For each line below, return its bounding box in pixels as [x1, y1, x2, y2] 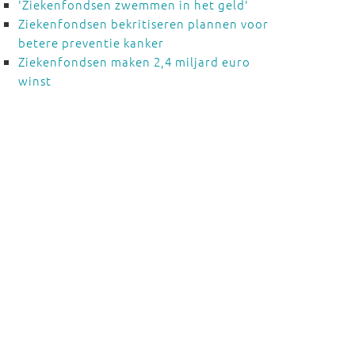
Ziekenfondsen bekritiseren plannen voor [17, 15, 269, 32]
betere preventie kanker [17, 34, 164, 51]
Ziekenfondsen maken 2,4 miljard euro [17, 53, 250, 70]
